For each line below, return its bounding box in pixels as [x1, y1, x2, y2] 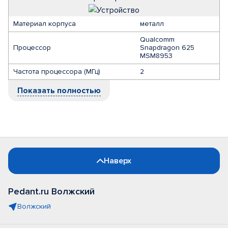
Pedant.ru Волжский [8, 186, 95, 197]
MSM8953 [140, 51, 173, 60]
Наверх [104, 156, 131, 166]
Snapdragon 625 [140, 43, 194, 52]
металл [140, 19, 164, 28]
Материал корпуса [13, 19, 76, 28]
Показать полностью [17, 85, 101, 96]
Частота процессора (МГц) [13, 67, 100, 76]
